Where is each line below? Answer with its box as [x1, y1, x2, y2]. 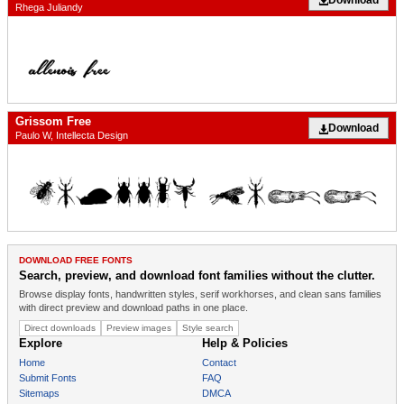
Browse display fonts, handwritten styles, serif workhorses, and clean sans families [19, 289, 381, 300]
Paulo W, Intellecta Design [15, 130, 128, 142]
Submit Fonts [19, 372, 77, 384]
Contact [202, 357, 236, 369]
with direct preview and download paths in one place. [19, 302, 248, 314]
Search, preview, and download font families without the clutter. [19, 269, 375, 283]
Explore [19, 336, 62, 351]
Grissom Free [15, 115, 91, 129]
